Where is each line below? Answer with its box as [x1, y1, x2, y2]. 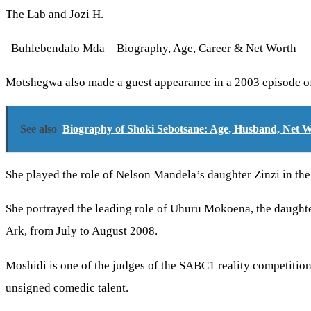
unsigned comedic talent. [6, 280, 128, 294]
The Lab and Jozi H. [6, 7, 103, 21]
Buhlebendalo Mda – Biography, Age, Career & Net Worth [11, 41, 296, 55]
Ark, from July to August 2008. [6, 224, 158, 238]
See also [20, 122, 58, 135]
